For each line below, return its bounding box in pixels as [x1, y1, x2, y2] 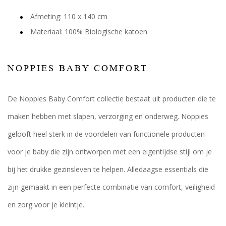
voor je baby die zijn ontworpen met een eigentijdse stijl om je [7, 146, 212, 156]
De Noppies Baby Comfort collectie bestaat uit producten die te [7, 93, 216, 103]
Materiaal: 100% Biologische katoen [30, 26, 147, 36]
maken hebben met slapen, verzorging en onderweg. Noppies [7, 111, 208, 121]
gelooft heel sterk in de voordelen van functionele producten [7, 129, 205, 139]
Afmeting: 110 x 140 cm [30, 11, 107, 21]
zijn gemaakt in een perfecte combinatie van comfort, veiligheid [7, 182, 215, 192]
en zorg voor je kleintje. [7, 199, 84, 209]
